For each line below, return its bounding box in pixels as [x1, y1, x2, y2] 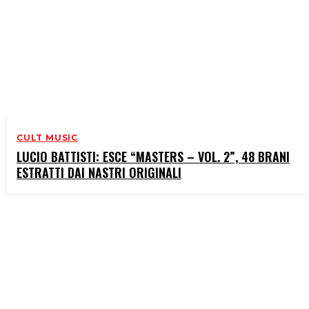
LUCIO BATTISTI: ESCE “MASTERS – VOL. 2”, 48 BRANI [17, 148, 290, 166]
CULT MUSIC [17, 132, 78, 143]
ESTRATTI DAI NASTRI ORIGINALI [17, 163, 181, 182]
